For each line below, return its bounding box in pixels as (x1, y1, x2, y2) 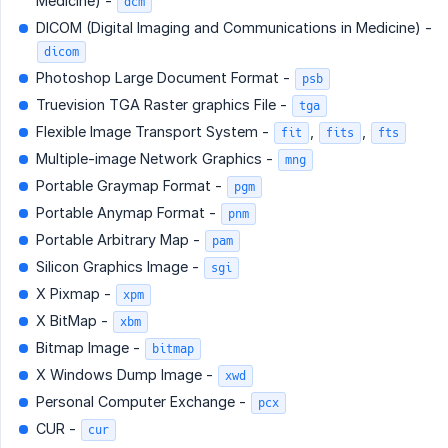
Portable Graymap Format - (36, 177, 226, 195)
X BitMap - (36, 312, 112, 330)
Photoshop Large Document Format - (36, 69, 294, 87)
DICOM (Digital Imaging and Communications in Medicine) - (36, 19, 432, 37)
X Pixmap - (36, 285, 115, 303)
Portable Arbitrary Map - (36, 231, 204, 249)
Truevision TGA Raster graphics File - (36, 96, 291, 114)
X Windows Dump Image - (36, 366, 217, 384)
